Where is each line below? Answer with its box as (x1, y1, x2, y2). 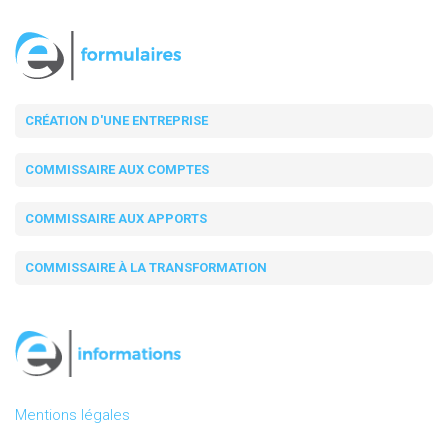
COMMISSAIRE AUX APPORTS (25, 211, 207, 227)
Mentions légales (15, 406, 130, 425)
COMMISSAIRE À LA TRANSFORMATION (25, 260, 267, 276)
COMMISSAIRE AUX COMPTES (25, 162, 209, 178)
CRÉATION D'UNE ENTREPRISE (25, 113, 208, 129)
